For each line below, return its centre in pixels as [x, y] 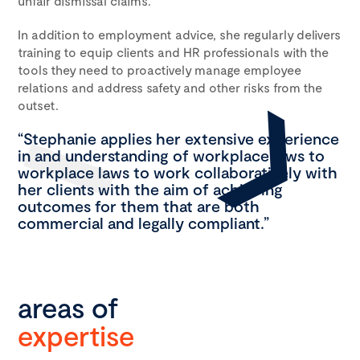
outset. [38, 105]
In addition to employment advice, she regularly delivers [179, 34]
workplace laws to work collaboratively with [178, 172]
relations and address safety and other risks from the [170, 87]
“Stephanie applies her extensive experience [178, 138]
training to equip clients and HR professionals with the [173, 52]
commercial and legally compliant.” [143, 223]
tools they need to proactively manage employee [160, 70]
